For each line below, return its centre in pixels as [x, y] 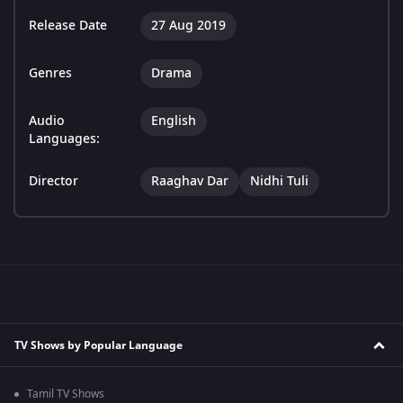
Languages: [64, 139]
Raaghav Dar [190, 182]
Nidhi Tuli [279, 182]
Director [54, 182]
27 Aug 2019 [188, 26]
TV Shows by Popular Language [99, 345]
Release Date [68, 26]
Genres [50, 74]
